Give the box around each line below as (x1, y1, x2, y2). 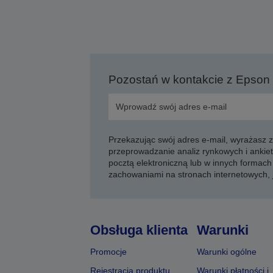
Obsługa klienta (90, 222, 188, 238)
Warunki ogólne (196, 247, 257, 257)
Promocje (90, 247, 127, 257)
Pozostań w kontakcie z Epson (108, 73, 270, 86)
